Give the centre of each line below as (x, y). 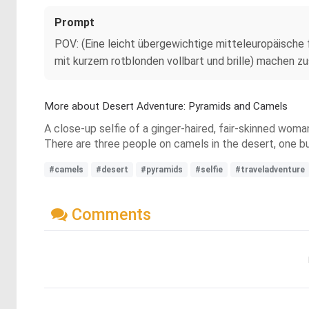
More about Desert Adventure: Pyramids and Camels (166, 106)
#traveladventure (270, 170)
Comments (109, 214)
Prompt (74, 22)
